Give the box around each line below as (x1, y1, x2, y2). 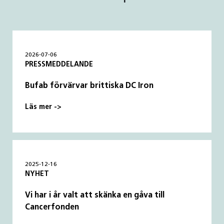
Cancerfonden (25, 203, 79, 211)
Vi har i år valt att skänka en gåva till (25, 191, 165, 199)
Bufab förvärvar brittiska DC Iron (25, 81, 154, 90)
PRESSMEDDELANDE (25, 60, 93, 68)
